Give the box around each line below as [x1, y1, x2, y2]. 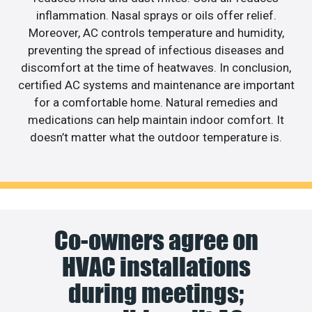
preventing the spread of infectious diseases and [28, 43, 284, 58]
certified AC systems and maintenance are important [17, 78, 295, 93]
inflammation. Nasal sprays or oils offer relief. [36, 8, 276, 23]
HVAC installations [61, 251, 251, 282]
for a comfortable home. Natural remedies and [34, 95, 278, 110]
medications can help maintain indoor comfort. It [28, 113, 284, 127]
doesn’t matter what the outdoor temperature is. [30, 130, 282, 145]
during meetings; [68, 277, 244, 309]
